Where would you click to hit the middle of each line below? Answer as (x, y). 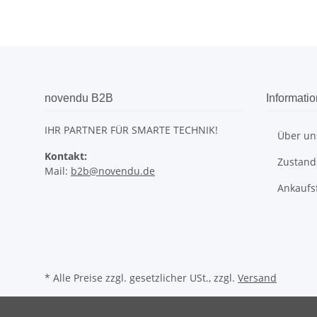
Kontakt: (66, 156)
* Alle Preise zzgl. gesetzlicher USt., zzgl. (141, 278)
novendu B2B (79, 98)
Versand (257, 278)
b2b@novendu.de (113, 171)
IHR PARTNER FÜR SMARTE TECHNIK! (131, 130)
